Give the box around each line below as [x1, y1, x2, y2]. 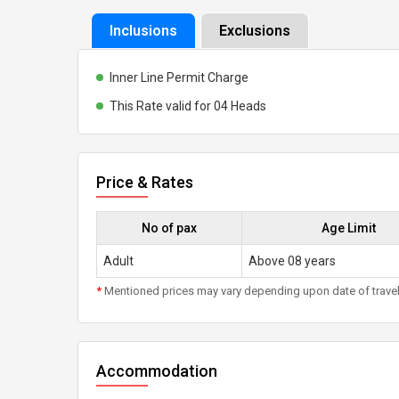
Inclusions [110, 22, 177, 39]
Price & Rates [96, 173, 193, 191]
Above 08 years [248, 254, 336, 268]
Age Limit [321, 221, 376, 235]
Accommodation [96, 362, 217, 380]
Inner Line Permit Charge [110, 70, 248, 85]
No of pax [142, 221, 197, 235]
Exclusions [219, 22, 290, 39]
